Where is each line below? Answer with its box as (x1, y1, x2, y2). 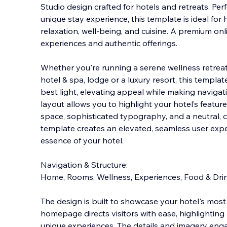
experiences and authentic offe (41, 38, 157, 48)
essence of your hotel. (41, 135, 124, 145)
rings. (157, 38, 177, 48)
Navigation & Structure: (41, 160, 133, 170)
